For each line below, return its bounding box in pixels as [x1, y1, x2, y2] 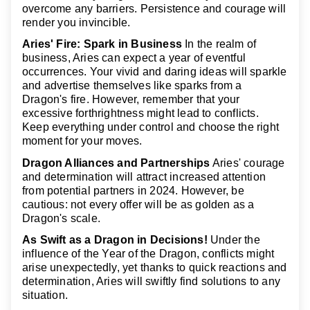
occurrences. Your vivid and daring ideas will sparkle [22, 66, 287, 78]
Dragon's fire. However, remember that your [22, 93, 240, 106]
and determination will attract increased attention [22, 170, 266, 183]
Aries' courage [210, 156, 285, 169]
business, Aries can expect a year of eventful [22, 52, 246, 64]
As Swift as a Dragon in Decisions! [22, 233, 208, 246]
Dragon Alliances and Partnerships [22, 156, 210, 169]
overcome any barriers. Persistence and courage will [22, 3, 286, 15]
